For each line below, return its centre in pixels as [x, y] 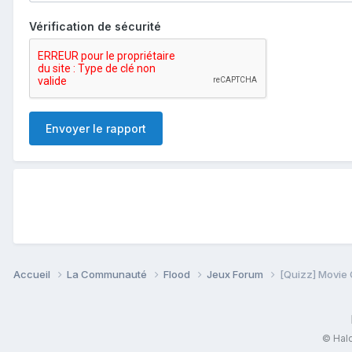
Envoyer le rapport [96, 128]
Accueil [33, 274]
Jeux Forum [236, 274]
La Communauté [108, 274]
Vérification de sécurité [95, 26]
